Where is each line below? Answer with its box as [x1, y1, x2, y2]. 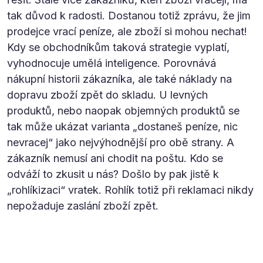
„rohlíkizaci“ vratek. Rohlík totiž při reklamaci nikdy [7, 183, 254, 196]
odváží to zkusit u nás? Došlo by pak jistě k [7, 167, 219, 180]
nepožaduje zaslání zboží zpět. [7, 199, 159, 212]
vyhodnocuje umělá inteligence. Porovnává [7, 56, 216, 69]
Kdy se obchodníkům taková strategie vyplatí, [7, 41, 230, 53]
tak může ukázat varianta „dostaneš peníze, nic [7, 120, 238, 133]
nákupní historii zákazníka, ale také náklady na [7, 72, 232, 85]
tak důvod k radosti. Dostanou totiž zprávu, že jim [7, 9, 251, 22]
